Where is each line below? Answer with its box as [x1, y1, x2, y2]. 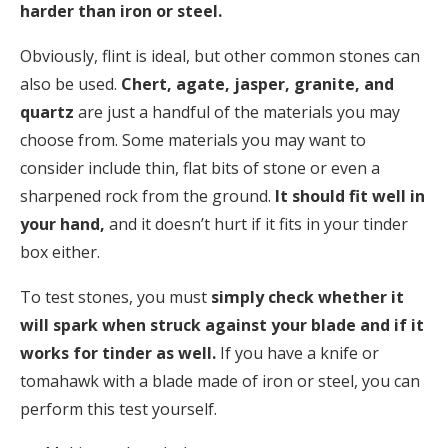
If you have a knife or [216, 342, 379, 365]
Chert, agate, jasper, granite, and [121, 73, 394, 96]
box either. [20, 241, 104, 264]
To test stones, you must [20, 286, 211, 309]
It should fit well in [271, 185, 425, 208]
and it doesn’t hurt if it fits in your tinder [105, 213, 408, 236]
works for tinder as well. [20, 342, 216, 365]
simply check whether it [211, 286, 404, 309]
